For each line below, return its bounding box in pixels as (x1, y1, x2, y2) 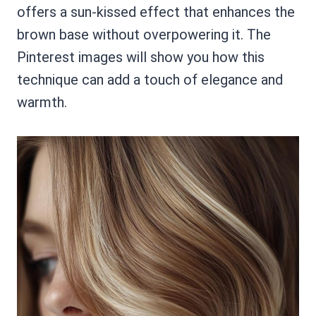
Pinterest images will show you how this (17, 49, 265, 66)
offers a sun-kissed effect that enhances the (17, 4, 295, 21)
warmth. (17, 94, 67, 111)
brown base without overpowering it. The (17, 26, 271, 44)
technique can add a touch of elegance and (17, 71, 283, 89)
